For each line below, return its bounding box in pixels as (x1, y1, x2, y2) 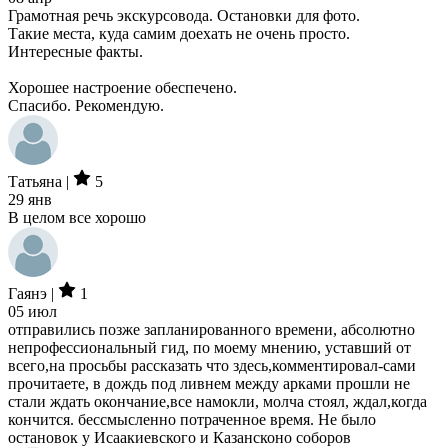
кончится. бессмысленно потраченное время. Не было (8, 411, 376, 428)
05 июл (8, 303, 57, 320)
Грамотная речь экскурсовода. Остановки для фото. (8, 7, 360, 24)
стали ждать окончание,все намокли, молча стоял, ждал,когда (8, 393, 427, 410)
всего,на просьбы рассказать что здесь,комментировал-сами (8, 357, 416, 374)
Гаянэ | (8, 285, 58, 302)
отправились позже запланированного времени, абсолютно (8, 321, 415, 338)
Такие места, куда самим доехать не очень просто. (8, 25, 350, 42)
